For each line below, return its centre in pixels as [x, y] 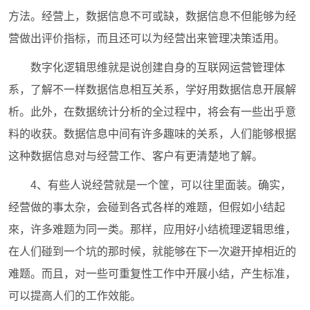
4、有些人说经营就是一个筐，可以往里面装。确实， [161, 185]
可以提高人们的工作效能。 [75, 295]
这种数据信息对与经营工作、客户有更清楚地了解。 [136, 156]
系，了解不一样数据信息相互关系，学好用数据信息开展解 [153, 89]
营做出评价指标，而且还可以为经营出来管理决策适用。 [147, 38]
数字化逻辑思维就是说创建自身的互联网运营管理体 [158, 67]
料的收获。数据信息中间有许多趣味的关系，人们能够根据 [153, 134]
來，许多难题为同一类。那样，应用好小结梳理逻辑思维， [153, 229]
